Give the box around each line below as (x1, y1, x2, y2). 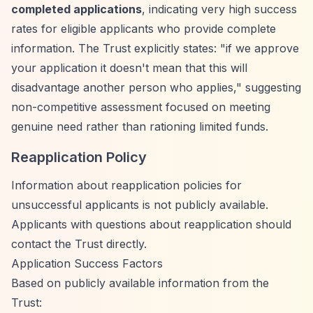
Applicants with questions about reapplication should (11, 217, 291, 231)
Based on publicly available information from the (11, 276, 269, 290)
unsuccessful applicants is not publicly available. (11, 198, 268, 212)
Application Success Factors (11, 256, 163, 270)
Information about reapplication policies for (11, 178, 242, 192)
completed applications (11, 2, 142, 16)
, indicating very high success (142, 2, 297, 16)
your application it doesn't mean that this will (11, 61, 247, 75)
